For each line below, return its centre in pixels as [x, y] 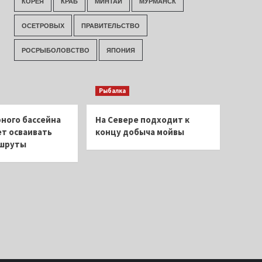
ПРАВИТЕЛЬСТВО [110, 25]
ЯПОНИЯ [120, 50]
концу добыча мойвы [140, 132]
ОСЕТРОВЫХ [43, 25]
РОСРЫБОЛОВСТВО [55, 50]
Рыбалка [112, 91]
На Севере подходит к [142, 120]
